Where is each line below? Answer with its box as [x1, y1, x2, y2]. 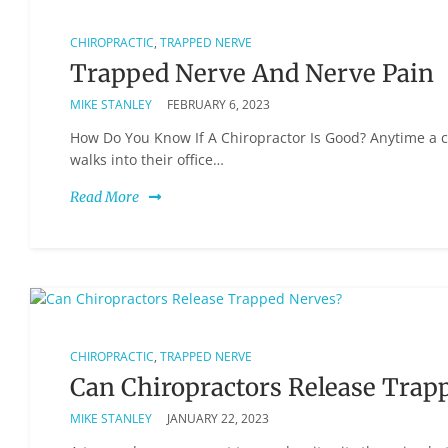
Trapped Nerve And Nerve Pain [70, 57, 434, 89]
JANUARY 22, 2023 [167, 409, 269, 427]
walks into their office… [70, 149, 224, 169]
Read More [70, 187, 139, 206]
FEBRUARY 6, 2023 [167, 95, 270, 113]
